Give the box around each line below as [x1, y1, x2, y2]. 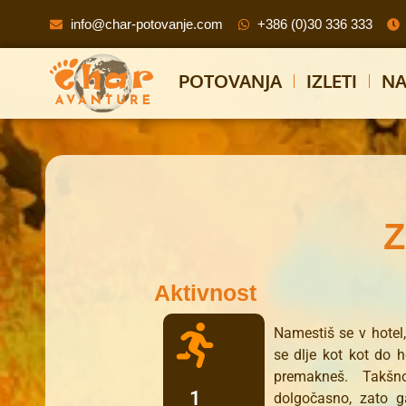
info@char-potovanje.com [70, 15, 223, 32]
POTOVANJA [179, 69, 283, 92]
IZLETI [306, 69, 358, 92]
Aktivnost [154, 280, 256, 306]
